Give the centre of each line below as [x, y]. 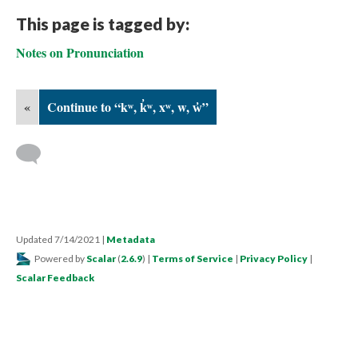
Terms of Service [193, 259]
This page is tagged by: [103, 24]
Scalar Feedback [55, 278]
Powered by [60, 259]
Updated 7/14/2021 [59, 239]
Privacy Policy [274, 259]
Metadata [131, 239]
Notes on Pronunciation [80, 52]
